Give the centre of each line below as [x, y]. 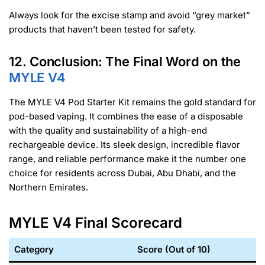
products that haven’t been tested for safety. [102, 30]
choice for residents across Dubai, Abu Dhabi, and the [122, 173]
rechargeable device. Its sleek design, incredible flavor [125, 144]
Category [34, 249]
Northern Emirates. [49, 187]
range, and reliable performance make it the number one [127, 159]
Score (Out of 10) [174, 249]
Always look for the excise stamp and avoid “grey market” [130, 15]
